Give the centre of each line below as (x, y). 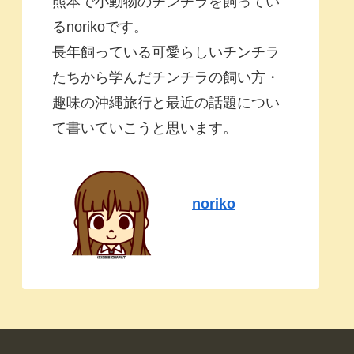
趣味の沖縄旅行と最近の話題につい (166, 102)
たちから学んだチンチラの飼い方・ (166, 77)
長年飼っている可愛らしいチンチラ (166, 52)
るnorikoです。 (100, 26)
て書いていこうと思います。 (145, 128)
